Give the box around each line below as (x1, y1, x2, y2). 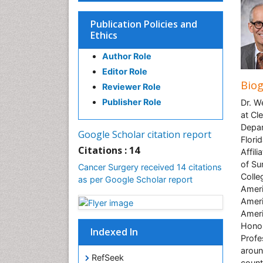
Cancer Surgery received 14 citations (78, 162, 222, 172)
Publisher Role (102, 97, 161, 107)
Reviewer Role (102, 82, 161, 92)
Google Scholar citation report (78, 128, 211, 141)
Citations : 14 (78, 144, 140, 157)
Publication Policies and (90, 18, 197, 31)
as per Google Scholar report (78, 174, 193, 184)
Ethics (90, 29, 117, 42)
